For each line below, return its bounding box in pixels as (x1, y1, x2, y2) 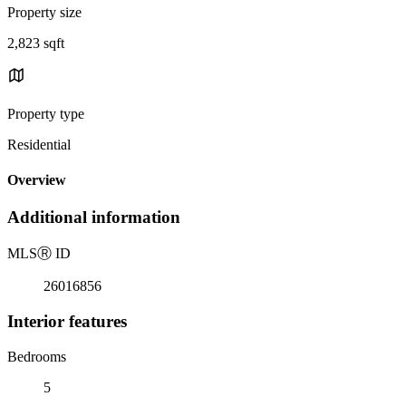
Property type (7, 105, 84, 121)
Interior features (7, 311, 127, 331)
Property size (7, 4, 82, 20)
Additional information (7, 208, 180, 227)
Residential (7, 136, 71, 152)
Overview (7, 172, 66, 188)
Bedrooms (7, 348, 66, 364)
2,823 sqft (7, 34, 64, 51)
